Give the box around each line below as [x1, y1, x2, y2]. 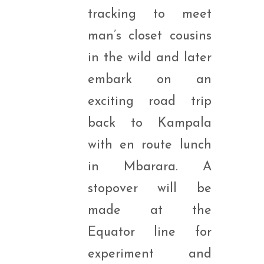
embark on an [87, 73, 212, 87]
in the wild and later [87, 51, 212, 65]
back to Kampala [87, 117, 212, 130]
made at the [87, 204, 212, 217]
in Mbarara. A [87, 160, 212, 174]
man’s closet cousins [87, 29, 212, 43]
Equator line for [87, 226, 212, 239]
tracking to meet [87, 8, 212, 21]
